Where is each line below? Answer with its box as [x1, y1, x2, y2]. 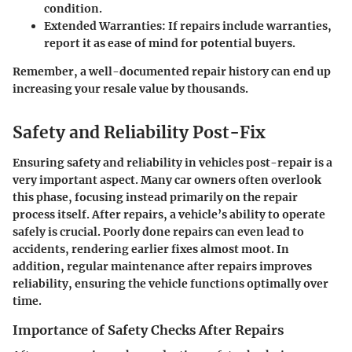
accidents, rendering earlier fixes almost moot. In [13, 241, 289, 256]
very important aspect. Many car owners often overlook [13, 172, 321, 187]
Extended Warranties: [44, 19, 166, 33]
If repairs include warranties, [166, 19, 332, 33]
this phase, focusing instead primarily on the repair [13, 189, 298, 204]
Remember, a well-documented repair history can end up [13, 64, 331, 79]
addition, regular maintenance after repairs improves [13, 258, 312, 273]
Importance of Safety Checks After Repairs [13, 321, 284, 338]
